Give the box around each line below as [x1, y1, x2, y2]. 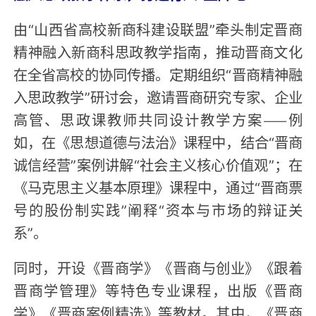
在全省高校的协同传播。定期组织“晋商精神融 [13, 63, 303, 85]
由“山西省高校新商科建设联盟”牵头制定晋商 [13, 18, 303, 40]
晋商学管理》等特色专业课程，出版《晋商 [13, 279, 303, 301]
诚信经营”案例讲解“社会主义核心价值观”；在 [13, 154, 303, 176]
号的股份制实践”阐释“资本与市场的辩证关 [13, 199, 303, 221]
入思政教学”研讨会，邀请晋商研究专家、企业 [13, 86, 303, 108]
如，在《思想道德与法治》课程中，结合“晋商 [13, 131, 303, 153]
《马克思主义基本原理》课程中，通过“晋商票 [13, 176, 303, 198]
